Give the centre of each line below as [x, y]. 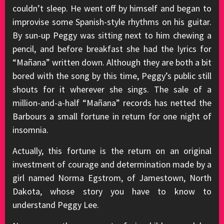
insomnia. [30, 130]
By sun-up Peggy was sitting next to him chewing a [112, 35]
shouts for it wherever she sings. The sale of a [112, 89]
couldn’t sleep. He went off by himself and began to [112, 8]
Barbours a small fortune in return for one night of [112, 116]
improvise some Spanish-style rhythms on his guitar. [112, 22]
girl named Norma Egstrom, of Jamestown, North [112, 178]
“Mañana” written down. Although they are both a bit [112, 62]
